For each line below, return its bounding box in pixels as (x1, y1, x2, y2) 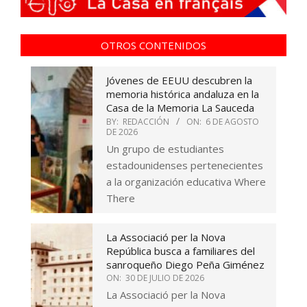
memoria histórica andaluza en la (106, 86, 259, 101)
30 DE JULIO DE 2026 (125, 271, 204, 284)
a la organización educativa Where (106, 174, 266, 188)
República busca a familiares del (106, 243, 255, 258)
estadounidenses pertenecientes (106, 158, 263, 172)
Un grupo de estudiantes (106, 141, 224, 156)
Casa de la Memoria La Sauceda (106, 100, 254, 114)
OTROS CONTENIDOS (101, 38, 206, 52)
